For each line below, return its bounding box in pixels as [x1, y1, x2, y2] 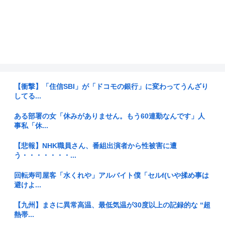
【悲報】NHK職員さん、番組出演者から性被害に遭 [14, 142, 177, 150]
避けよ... [14, 181, 41, 189]
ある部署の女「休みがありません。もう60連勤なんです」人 [14, 112, 205, 121]
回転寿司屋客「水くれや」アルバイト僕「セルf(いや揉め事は [14, 171, 209, 180]
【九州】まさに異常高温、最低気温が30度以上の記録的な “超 [14, 201, 210, 209]
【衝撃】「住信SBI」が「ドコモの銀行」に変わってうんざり [14, 82, 208, 91]
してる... [14, 92, 41, 100]
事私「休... [14, 122, 48, 130]
